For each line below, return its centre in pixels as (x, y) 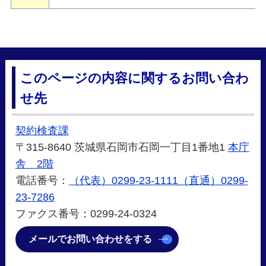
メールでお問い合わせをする (91, 239)
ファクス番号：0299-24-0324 (86, 214)
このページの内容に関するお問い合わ (135, 78)
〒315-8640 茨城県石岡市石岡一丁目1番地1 (121, 148)
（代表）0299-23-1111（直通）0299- (158, 181)
